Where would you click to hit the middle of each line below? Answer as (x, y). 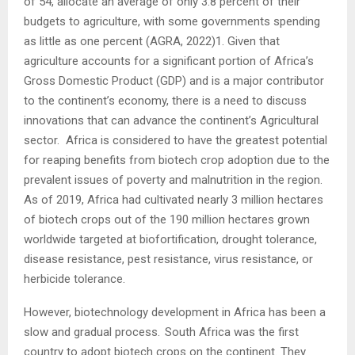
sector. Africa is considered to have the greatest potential (176, 140)
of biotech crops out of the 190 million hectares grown (167, 219)
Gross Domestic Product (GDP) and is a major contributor (174, 80)
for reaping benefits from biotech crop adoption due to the (177, 160)
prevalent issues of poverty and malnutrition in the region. (173, 179)
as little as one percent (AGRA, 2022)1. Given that (152, 41)
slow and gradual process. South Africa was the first (161, 332)
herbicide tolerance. (74, 279)
